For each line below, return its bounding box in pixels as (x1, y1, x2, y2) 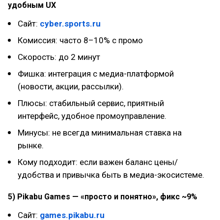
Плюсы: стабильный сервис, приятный (18, 98, 164, 108)
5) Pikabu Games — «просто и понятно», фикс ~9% (8, 192, 197, 201)
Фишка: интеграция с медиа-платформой (18, 69, 174, 79)
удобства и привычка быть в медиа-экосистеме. (18, 170, 204, 180)
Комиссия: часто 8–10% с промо (18, 35, 143, 45)
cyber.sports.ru (40, 19, 101, 28)
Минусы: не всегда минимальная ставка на (18, 128, 182, 137)
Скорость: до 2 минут (18, 52, 100, 62)
